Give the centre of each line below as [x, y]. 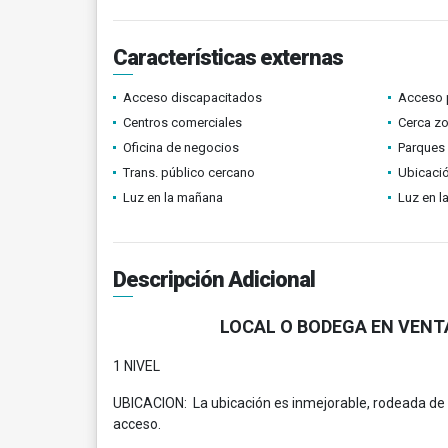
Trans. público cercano [189, 172]
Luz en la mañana [173, 197]
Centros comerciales [182, 122]
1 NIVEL [136, 366]
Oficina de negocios [181, 147]
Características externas [228, 57]
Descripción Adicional [214, 279]
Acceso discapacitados [192, 97]
